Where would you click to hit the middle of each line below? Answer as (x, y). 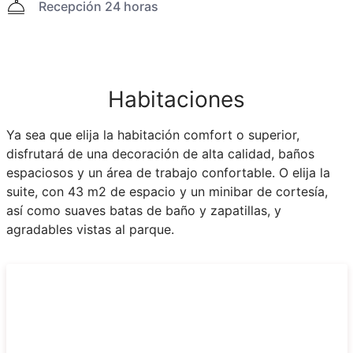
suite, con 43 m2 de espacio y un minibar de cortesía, (167, 191)
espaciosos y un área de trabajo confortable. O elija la (168, 172)
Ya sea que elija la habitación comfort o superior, (152, 134)
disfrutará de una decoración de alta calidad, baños (160, 153)
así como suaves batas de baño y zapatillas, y (143, 210)
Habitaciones (176, 99)
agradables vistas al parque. (90, 229)
